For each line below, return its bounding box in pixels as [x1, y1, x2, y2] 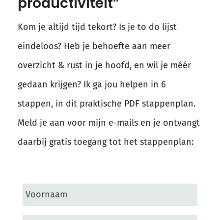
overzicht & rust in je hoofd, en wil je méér [17, 59, 191, 71]
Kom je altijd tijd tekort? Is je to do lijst [17, 21, 177, 32]
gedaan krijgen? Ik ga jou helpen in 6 [17, 79, 166, 90]
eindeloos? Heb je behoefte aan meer [17, 40, 170, 52]
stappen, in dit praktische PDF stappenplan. [17, 98, 195, 109]
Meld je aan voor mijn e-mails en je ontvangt [17, 117, 200, 128]
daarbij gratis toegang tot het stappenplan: [17, 136, 193, 147]
